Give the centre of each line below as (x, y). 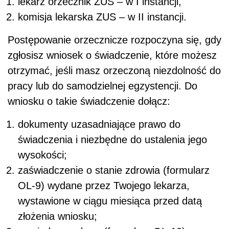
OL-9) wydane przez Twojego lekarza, (104, 185)
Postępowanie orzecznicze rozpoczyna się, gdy (114, 40)
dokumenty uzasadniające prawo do (99, 124)
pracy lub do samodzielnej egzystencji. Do (102, 86)
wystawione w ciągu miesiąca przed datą (110, 201)
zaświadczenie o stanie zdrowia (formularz (114, 170)
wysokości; (44, 155)
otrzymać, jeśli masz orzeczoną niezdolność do (114, 70)
